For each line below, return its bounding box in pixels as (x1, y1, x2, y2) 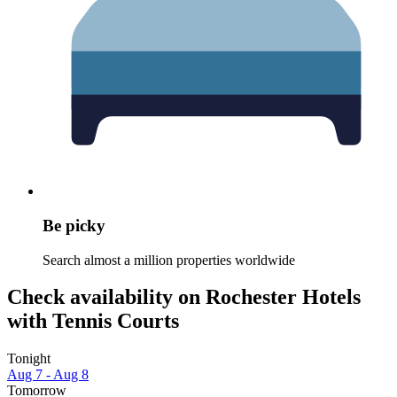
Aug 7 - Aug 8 (7, 367, 89, 383)
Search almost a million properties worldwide (43, 252, 295, 268)
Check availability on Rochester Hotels (7, 285, 361, 309)
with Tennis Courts (7, 309, 179, 333)
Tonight (7, 351, 51, 367)
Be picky (43, 215, 105, 235)
